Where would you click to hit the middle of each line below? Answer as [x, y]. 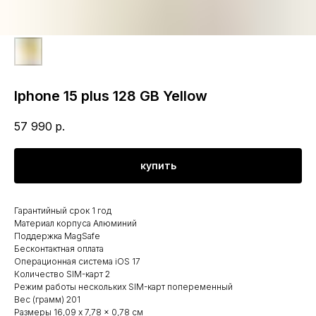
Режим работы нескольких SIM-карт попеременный [123, 286]
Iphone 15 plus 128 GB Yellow [111, 96]
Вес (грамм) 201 [47, 299]
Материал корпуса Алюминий [75, 223]
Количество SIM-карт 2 [62, 274]
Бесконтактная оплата [59, 248]
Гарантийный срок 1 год [63, 210]
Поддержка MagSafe [57, 236]
